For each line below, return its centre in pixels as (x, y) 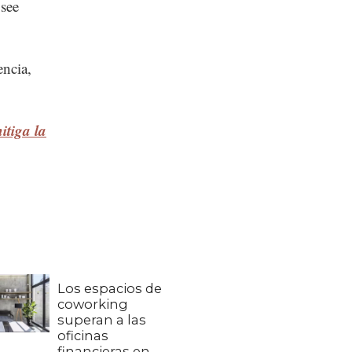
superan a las (101, 320)
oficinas (82, 336)
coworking (92, 304)
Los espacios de (109, 289)
